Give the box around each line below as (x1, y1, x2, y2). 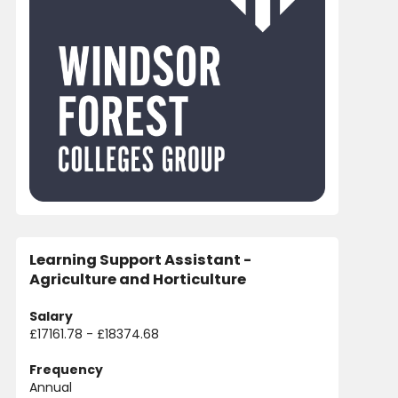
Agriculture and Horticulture (29, 269, 246, 290)
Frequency (29, 361, 103, 378)
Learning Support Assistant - (29, 250, 251, 270)
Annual (29, 378, 72, 396)
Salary (29, 307, 73, 325)
